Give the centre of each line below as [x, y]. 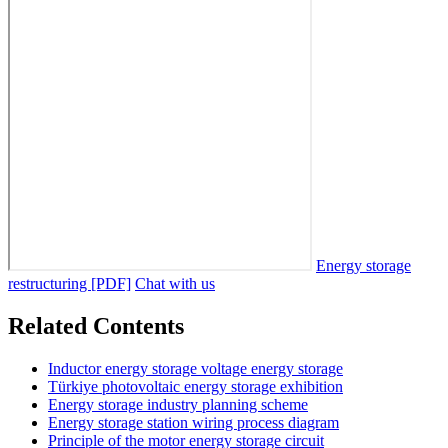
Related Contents [96, 325]
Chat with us [175, 283]
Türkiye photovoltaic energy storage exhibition [195, 386]
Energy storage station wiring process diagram [193, 422]
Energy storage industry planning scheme [178, 404]
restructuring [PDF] [69, 283]
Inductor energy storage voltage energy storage [195, 368]
